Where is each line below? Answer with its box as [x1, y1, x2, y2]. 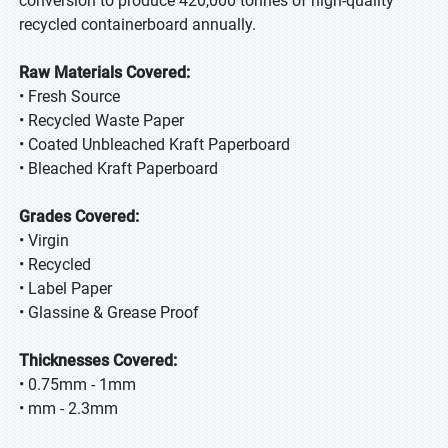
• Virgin [19, 231, 69, 250]
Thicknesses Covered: [19, 351, 177, 370]
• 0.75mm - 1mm [19, 375, 136, 394]
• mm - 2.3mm [19, 399, 118, 418]
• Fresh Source [19, 87, 120, 106]
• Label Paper [19, 279, 112, 298]
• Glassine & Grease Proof [19, 303, 199, 322]
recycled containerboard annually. [19, 15, 256, 34]
